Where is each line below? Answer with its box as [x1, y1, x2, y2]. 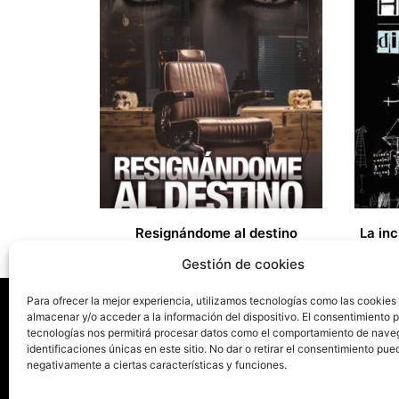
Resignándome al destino [135, 224, 298, 242]
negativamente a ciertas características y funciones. [27, 358, 287, 371]
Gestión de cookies [181, 256, 305, 273]
